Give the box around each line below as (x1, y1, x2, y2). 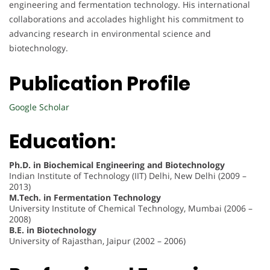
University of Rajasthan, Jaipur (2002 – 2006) (9, 235, 186, 246)
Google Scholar (9, 101, 69, 113)
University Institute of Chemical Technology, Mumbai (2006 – (9, 202, 253, 214)
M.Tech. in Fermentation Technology (9, 192, 161, 203)
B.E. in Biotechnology (9, 224, 96, 236)
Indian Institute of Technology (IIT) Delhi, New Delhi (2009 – (9, 170, 246, 181)
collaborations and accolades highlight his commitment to (9, 13, 243, 25)
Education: (9, 128, 116, 155)
